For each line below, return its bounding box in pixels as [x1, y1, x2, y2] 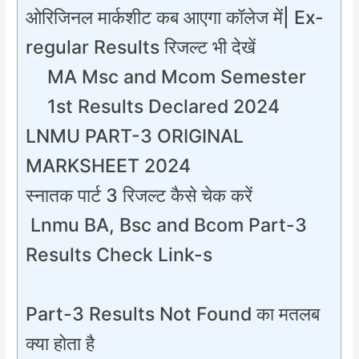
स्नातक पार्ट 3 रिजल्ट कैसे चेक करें [26, 184, 253, 207]
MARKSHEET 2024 [26, 154, 192, 177]
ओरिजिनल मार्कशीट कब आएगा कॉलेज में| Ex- [26, 6, 325, 29]
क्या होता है [26, 332, 95, 355]
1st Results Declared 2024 [46, 95, 280, 118]
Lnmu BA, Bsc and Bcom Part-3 [26, 213, 308, 236]
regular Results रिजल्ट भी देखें [26, 35, 256, 58]
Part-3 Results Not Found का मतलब [26, 302, 321, 325]
